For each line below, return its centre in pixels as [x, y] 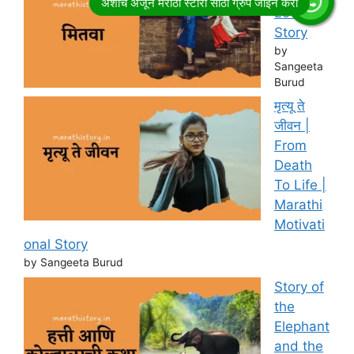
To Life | [300, 185]
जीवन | [292, 126]
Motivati [299, 225]
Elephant [302, 326]
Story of [299, 286]
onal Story [56, 245]
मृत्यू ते [290, 106]
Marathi [298, 205]
